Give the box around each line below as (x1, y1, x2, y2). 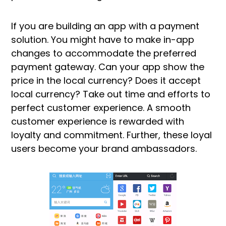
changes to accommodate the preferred (11, 47, 196, 60)
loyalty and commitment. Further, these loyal (11, 129, 212, 142)
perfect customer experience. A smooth (11, 101, 191, 115)
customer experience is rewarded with (11, 115, 184, 128)
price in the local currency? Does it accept (11, 74, 201, 87)
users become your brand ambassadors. (11, 142, 197, 155)
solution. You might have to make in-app (11, 33, 194, 46)
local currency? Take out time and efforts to (11, 88, 210, 101)
